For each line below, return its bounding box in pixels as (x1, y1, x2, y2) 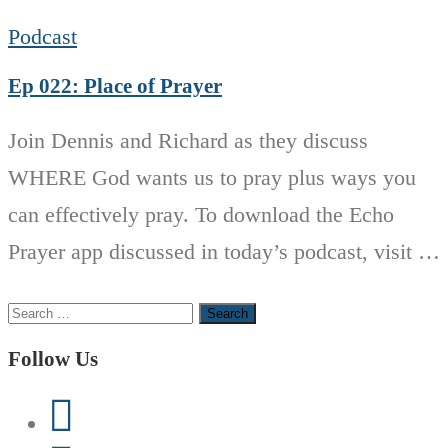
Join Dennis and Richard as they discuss (8, 127, 368, 153)
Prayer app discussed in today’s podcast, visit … (8, 238, 440, 264)
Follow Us (8, 347, 98, 372)
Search (7, 296, 67, 322)
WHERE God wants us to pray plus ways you (8, 164, 416, 190)
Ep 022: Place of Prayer (8, 73, 222, 98)
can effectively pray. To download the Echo (8, 201, 394, 227)
